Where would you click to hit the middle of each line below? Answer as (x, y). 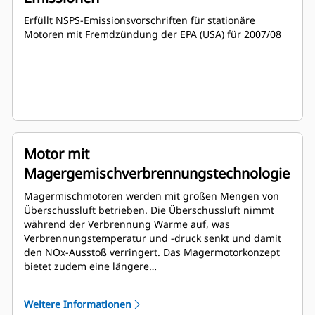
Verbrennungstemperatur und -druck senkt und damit (153, 238)
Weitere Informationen (78, 304)
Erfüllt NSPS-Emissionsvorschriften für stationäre (140, 20)
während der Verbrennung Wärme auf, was (127, 224)
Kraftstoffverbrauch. (72, 295)
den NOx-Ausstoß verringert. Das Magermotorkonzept (152, 252)
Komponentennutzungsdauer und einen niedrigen (144, 281)
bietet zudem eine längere (86, 266)
